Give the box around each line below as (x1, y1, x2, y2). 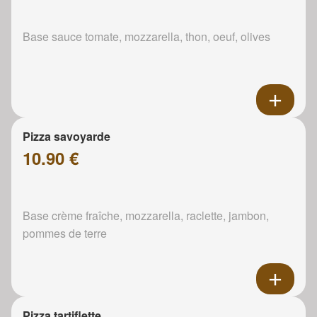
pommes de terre (23, 224, 107, 241)
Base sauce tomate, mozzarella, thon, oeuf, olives (23, 28, 270, 45)
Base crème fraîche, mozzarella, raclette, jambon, (23, 207, 269, 224)
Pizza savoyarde (23, 127, 110, 144)
